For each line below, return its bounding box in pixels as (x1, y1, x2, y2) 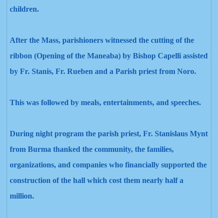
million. (10, 192, 34, 200)
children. (10, 5, 39, 13)
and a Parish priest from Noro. (93, 67, 196, 75)
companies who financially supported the (73, 161, 207, 169)
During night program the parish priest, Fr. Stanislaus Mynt (10, 129, 208, 138)
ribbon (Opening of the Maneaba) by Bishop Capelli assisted (10, 52, 208, 60)
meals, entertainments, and (81, 98, 171, 107)
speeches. (171, 98, 201, 107)
